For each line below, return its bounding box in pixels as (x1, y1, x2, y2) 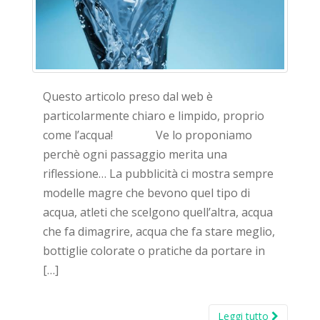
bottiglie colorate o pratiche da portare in (43, 243, 265, 259)
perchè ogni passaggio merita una (43, 146, 227, 163)
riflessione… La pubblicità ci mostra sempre (43, 166, 274, 182)
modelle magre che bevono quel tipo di (43, 185, 250, 201)
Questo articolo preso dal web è (43, 89, 213, 105)
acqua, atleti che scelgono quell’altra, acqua (43, 204, 273, 221)
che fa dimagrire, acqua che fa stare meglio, (43, 224, 275, 240)
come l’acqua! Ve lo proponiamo (43, 127, 252, 144)
